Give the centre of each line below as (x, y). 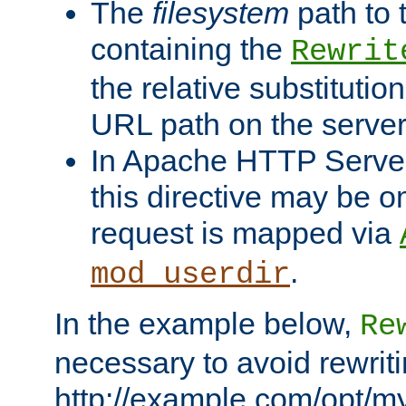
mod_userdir (190, 275)
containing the (191, 49)
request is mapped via (245, 233)
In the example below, (207, 324)
